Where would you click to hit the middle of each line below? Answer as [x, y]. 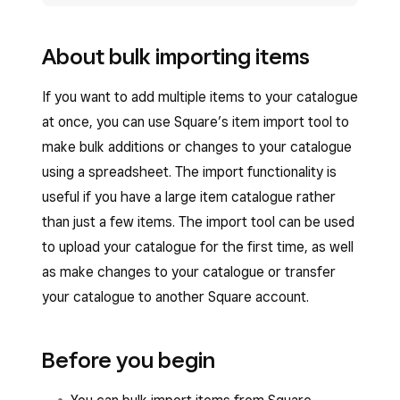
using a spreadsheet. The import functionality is [189, 172]
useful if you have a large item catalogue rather [189, 197]
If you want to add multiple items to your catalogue [200, 97]
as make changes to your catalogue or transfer [189, 272]
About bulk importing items [176, 56]
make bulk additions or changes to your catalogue [197, 147]
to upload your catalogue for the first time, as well [198, 247]
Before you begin [129, 360]
